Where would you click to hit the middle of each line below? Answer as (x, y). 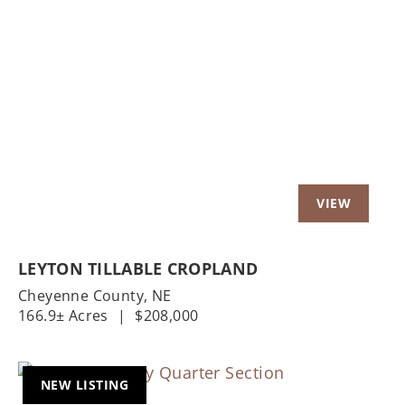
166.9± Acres (63, 315)
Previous (79, 80)
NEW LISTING (85, 384)
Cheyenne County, (85, 295)
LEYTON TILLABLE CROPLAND (138, 268)
